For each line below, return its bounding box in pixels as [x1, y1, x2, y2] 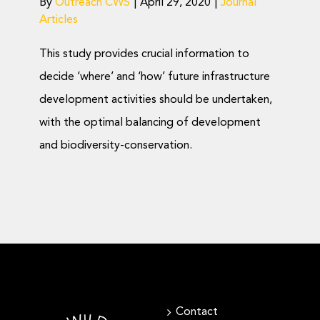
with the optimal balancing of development [39, 117, 261, 129]
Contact [175, 306, 218, 318]
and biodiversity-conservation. [39, 140, 192, 151]
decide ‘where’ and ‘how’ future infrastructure [39, 71, 270, 83]
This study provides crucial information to [39, 49, 249, 60]
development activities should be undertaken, [39, 94, 272, 106]
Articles [39, 14, 78, 26]
